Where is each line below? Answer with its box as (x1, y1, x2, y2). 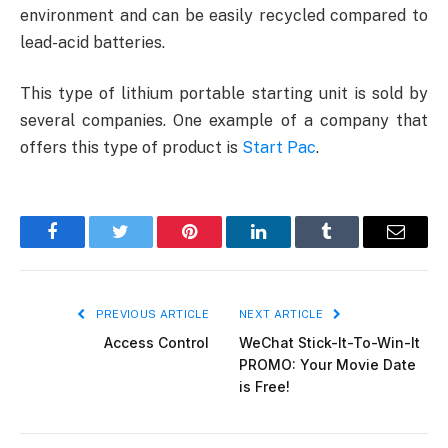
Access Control (104, 334, 209, 352)
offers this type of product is (20, 138, 242, 158)
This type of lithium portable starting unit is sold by (20, 84, 428, 104)
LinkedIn (256, 237, 323, 256)
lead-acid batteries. (20, 32, 165, 52)
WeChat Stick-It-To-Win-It (239, 334, 420, 352)
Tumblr (325, 237, 379, 256)
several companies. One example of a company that (20, 111, 428, 131)
